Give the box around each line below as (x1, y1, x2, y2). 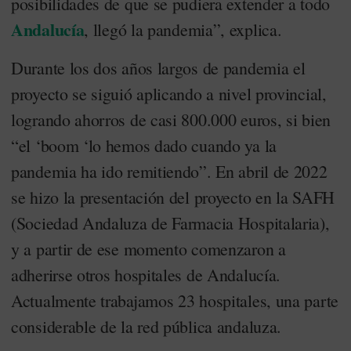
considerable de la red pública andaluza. (11, 315, 282, 338)
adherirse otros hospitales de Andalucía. (11, 263, 281, 286)
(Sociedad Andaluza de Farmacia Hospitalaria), (11, 212, 330, 234)
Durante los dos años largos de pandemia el (11, 56, 306, 79)
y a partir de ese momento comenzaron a (11, 237, 286, 260)
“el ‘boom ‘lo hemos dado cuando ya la (11, 134, 277, 157)
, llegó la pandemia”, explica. (84, 18, 282, 41)
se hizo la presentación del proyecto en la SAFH (11, 186, 335, 208)
